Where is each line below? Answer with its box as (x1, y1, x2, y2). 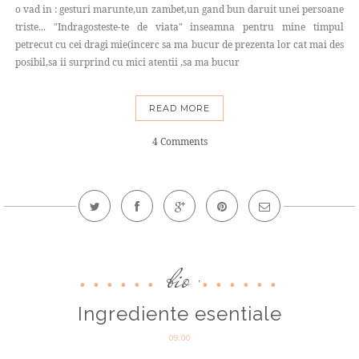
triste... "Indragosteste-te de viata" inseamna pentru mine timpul (15, 20, 344, 34)
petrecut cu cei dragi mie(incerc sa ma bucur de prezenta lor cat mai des (15, 38, 344, 52)
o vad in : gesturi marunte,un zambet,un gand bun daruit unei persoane (15, 2, 344, 17)
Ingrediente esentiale (77, 302, 282, 326)
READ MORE (149, 103, 210, 115)
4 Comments (151, 135, 208, 149)
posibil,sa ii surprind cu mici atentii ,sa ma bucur (15, 55, 240, 70)
